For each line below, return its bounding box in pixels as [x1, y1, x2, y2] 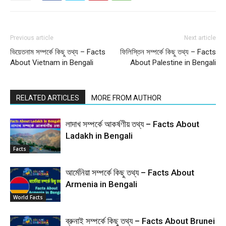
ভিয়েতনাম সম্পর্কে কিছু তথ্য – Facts [10, 47, 105, 56]
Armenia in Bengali [66, 179, 137, 189]
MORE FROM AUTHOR [91, 94, 161, 102]
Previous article [10, 34, 53, 41]
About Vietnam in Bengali [10, 58, 93, 67]
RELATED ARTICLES [16, 94, 79, 102]
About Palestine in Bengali [130, 58, 216, 67]
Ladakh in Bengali [66, 131, 133, 141]
